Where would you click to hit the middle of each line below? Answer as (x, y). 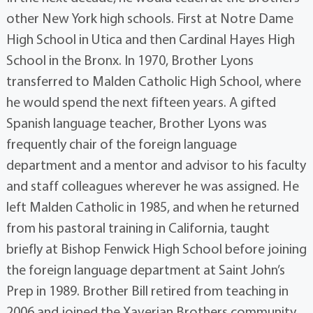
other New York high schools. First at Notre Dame (150, 18)
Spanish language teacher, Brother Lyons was (136, 123)
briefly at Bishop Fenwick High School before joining (156, 249)
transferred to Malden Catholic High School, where (153, 81)
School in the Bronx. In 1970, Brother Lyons (130, 60)
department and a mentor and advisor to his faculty (156, 165)
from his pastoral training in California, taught (138, 228)
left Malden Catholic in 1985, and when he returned (152, 207)
